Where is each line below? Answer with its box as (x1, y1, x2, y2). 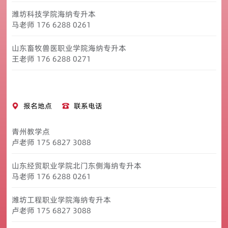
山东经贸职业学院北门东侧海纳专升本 (12, 160, 144, 171)
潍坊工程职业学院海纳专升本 (12, 194, 116, 205)
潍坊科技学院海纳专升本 (12, 8, 100, 19)
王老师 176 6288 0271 (12, 53, 94, 64)
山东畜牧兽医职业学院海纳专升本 (12, 42, 127, 53)
